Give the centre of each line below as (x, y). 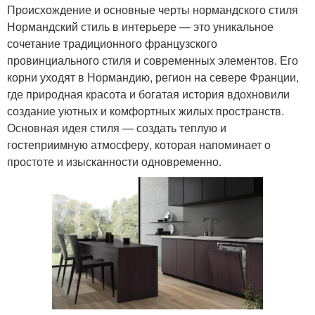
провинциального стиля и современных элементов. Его (153, 60)
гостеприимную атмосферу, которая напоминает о (139, 145)
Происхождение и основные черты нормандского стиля (153, 10)
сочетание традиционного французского (112, 44)
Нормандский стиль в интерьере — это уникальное (140, 27)
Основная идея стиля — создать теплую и (117, 128)
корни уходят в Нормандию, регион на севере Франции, (153, 77)
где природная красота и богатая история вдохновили (148, 94)
